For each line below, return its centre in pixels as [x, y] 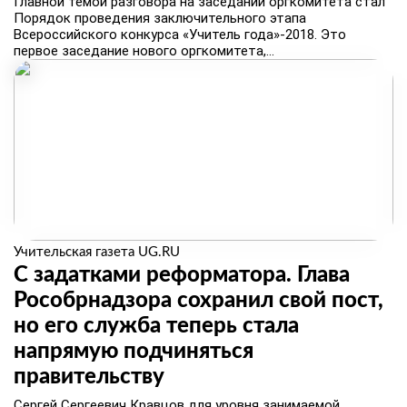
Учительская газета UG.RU [97, 252]
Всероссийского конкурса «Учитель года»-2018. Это [180, 35]
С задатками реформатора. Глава [182, 275]
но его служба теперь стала [156, 326]
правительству [89, 377]
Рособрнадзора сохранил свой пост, [199, 301]
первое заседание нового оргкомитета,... [144, 51]
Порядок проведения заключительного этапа [160, 18]
